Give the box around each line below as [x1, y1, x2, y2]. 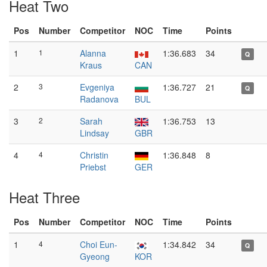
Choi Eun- [80, 238, 117, 250]
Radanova [80, 93, 119, 105]
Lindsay [80, 127, 109, 139]
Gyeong [80, 250, 110, 262]
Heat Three [9, 187, 80, 207]
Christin [80, 149, 108, 161]
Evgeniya [80, 81, 114, 93]
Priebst [80, 161, 106, 173]
